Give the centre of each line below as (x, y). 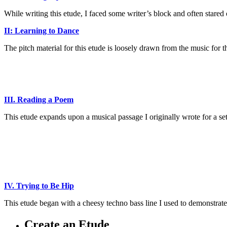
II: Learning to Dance (42, 31)
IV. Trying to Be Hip (39, 186)
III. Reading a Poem (39, 100)
